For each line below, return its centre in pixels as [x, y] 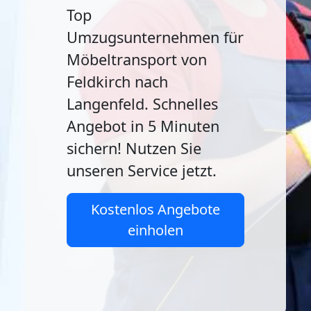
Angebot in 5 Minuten [143, 126]
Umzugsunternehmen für [155, 37]
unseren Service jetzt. [142, 170]
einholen [155, 230]
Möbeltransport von [137, 59]
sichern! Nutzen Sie [134, 148]
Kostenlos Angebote [155, 209]
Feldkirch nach [117, 82]
